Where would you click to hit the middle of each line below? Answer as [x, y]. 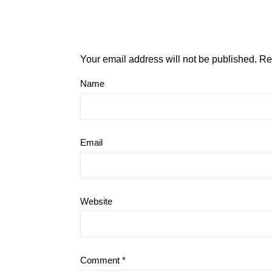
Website [96, 201]
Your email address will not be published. [168, 59]
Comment [101, 260]
